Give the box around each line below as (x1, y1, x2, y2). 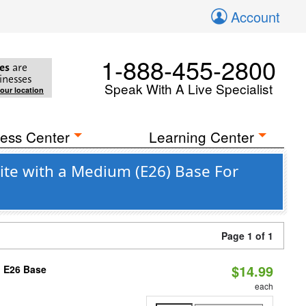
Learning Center (149, 126, 255, 147)
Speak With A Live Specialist (105, 79, 273, 98)
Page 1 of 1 (221, 229, 273, 242)
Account (231, 7, 280, 27)
